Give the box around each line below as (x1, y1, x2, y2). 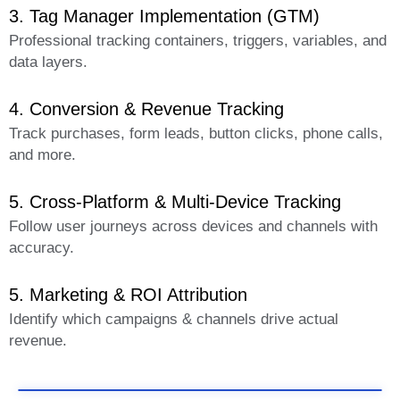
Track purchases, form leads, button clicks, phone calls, (9, 125, 383, 143)
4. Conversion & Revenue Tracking (9, 99, 284, 120)
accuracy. (9, 239, 74, 257)
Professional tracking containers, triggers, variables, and (9, 32, 387, 50)
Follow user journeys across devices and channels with (9, 218, 378, 236)
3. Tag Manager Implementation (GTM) (9, 6, 320, 27)
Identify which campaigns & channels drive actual (9, 311, 338, 329)
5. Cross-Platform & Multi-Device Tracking (9, 192, 341, 212)
